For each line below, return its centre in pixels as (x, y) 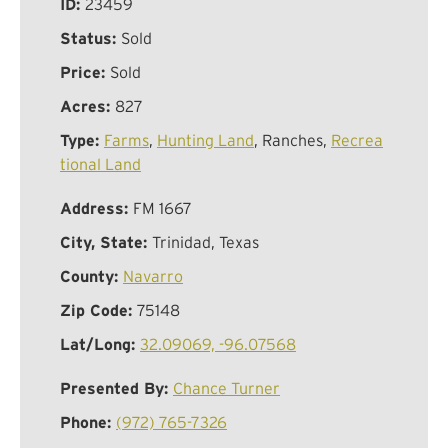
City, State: (106, 242)
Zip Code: (98, 310)
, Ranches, (292, 140)
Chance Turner (226, 388)
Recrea (357, 140)
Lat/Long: (100, 344)
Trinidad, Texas (205, 242)
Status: (90, 38)
